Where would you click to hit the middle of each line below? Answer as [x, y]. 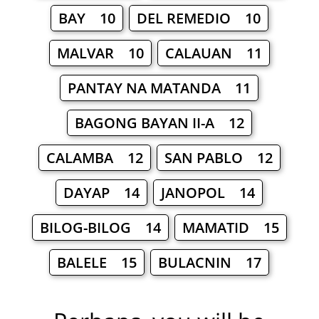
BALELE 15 [97, 263]
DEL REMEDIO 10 [198, 19]
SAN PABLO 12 [218, 158]
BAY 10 [87, 19]
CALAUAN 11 [213, 53]
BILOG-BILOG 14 [100, 228]
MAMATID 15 [230, 228]
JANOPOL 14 [208, 193]
